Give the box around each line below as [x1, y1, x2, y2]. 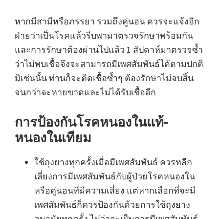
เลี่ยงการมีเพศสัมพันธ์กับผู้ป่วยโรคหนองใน [34, 170, 195, 182]
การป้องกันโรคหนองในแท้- [15, 113, 168, 130]
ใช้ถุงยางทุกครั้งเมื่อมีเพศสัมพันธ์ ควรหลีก [34, 156, 192, 168]
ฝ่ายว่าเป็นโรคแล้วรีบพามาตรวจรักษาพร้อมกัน [15, 29, 193, 41]
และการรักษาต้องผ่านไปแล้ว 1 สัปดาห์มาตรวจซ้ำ [15, 44, 203, 55]
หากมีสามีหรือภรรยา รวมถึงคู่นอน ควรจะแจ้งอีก [15, 15, 199, 27]
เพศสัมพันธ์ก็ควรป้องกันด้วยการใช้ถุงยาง [34, 198, 190, 210]
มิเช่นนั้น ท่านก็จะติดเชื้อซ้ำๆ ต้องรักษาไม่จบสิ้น [15, 72, 194, 84]
